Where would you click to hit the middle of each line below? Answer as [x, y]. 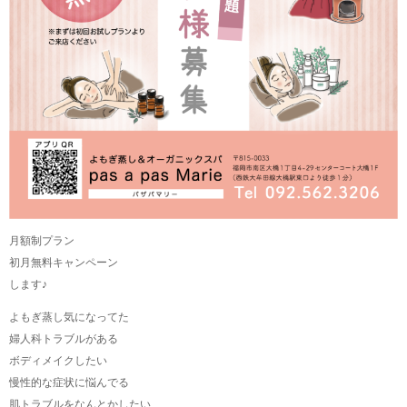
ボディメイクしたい [58, 361]
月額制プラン [42, 241]
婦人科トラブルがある [64, 339]
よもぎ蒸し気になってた [69, 318]
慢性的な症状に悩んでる [69, 383]
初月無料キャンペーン [64, 263]
